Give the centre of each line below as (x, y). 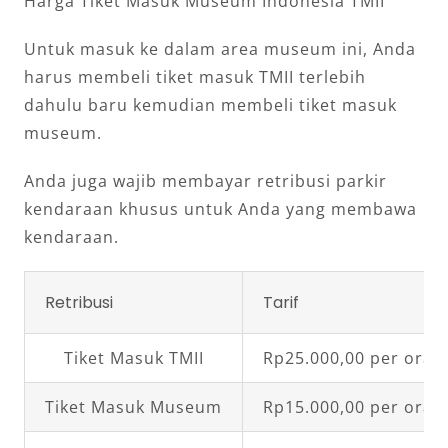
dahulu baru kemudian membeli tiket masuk (210, 105)
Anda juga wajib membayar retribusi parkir (205, 181)
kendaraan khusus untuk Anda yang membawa (220, 209)
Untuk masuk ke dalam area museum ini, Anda (220, 49)
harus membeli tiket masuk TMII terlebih (195, 77)
